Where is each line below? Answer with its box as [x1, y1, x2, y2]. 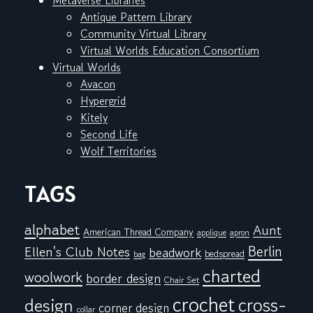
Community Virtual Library [80, 25, 206, 43]
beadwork [149, 243, 201, 262]
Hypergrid [80, 92, 126, 110]
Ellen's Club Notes [24, 242, 130, 263]
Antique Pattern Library [80, 8, 191, 26]
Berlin [248, 241, 282, 263]
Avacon [80, 75, 115, 93]
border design [86, 269, 161, 288]
